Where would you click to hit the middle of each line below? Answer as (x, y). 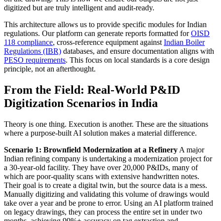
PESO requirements (35, 60)
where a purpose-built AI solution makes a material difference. (100, 133)
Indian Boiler (184, 42)
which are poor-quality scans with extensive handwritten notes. (102, 176)
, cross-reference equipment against (108, 42)
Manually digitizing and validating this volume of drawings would (107, 194)
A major (191, 149)
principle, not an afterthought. (50, 69)
